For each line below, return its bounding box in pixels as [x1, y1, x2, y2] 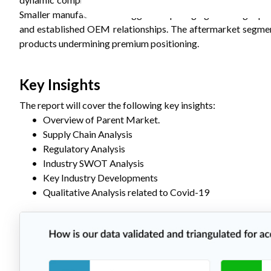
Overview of [43, 114, 96, 125]
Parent [96, 114, 124, 125]
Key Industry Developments [43, 172, 158, 183]
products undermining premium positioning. [19, 38, 199, 49]
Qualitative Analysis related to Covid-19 [43, 186, 209, 198]
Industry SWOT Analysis [43, 157, 144, 169]
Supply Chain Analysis [43, 128, 132, 140]
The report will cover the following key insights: [19, 99, 215, 111]
